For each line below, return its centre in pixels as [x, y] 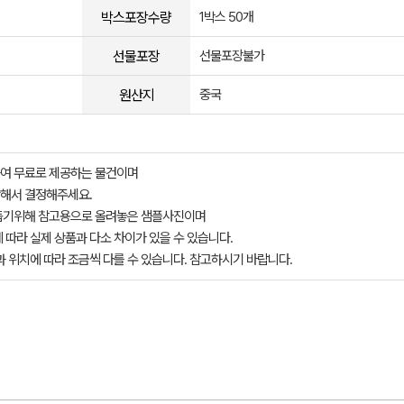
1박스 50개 [226, 17]
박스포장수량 [136, 17]
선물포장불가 [232, 56]
